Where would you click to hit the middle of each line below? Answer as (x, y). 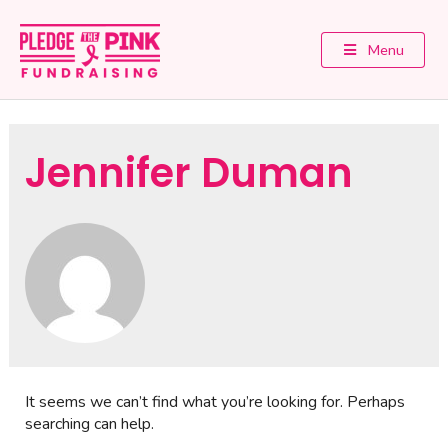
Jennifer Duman (188, 173)
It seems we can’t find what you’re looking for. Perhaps (214, 402)
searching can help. (89, 424)
